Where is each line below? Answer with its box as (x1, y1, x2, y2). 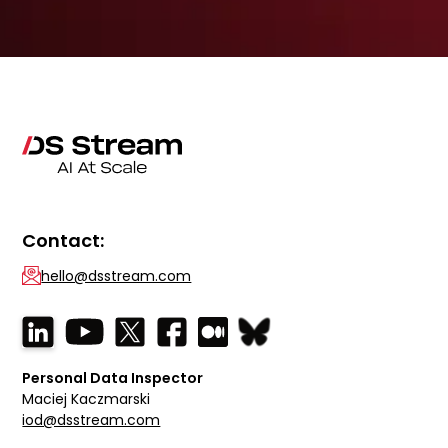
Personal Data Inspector (22, 368, 204, 389)
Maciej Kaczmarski (22, 389, 159, 410)
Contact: (22, 228, 105, 254)
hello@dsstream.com (41, 266, 192, 287)
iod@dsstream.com (22, 410, 161, 431)
